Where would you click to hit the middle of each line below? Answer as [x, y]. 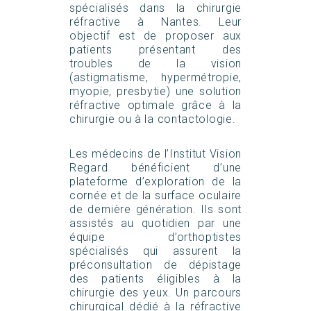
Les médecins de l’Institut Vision [155, 154]
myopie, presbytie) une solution [155, 91]
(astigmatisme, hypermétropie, [155, 77]
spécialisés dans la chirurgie [155, 8]
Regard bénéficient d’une [155, 168]
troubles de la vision [155, 64]
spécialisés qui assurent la [155, 251]
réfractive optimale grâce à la [155, 105]
